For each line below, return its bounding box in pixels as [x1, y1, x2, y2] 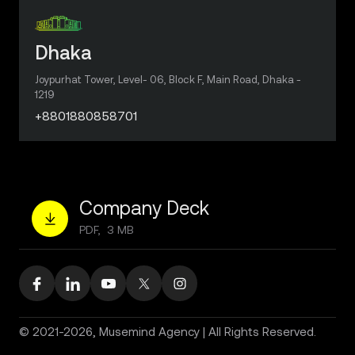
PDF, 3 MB [79, 223, 134, 237]
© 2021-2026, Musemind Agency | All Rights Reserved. [19, 324, 316, 339]
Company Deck [79, 196, 209, 219]
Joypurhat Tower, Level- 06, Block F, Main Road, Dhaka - [35, 73, 301, 86]
